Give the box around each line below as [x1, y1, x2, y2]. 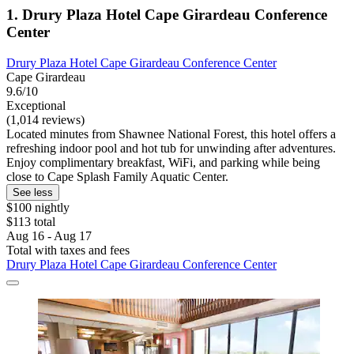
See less [13, 186, 53, 198]
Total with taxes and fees [6, 243, 130, 257]
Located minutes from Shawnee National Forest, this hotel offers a [6, 126, 336, 141]
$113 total [6, 214, 55, 228]
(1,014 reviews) [6, 112, 85, 126]
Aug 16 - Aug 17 [6, 228, 92, 243]
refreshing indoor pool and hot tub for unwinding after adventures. [6, 141, 336, 155]
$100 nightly [6, 200, 70, 214]
